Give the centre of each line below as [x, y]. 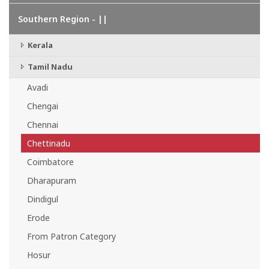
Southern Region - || [63, 19]
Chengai [43, 106]
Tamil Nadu [49, 67]
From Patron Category [71, 236]
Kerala [39, 45]
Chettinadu [49, 143]
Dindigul [43, 199]
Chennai [43, 125]
